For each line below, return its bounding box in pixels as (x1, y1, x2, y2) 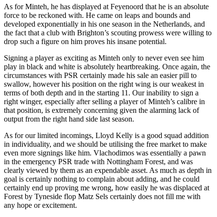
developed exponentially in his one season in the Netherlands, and (4, 19, 205, 28)
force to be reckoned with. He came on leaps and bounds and (4, 11, 190, 19)
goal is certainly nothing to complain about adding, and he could (4, 174, 200, 183)
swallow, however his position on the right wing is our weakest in (4, 79, 204, 88)
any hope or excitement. (4, 201, 77, 209)
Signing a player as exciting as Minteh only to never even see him (4, 53, 204, 62)
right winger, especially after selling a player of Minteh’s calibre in (4, 97, 205, 106)
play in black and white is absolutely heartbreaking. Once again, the (4, 62, 210, 71)
